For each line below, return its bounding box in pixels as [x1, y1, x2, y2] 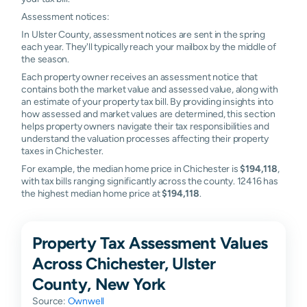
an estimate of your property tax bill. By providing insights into [21, 95, 273, 107]
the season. [21, 53, 70, 64]
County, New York [32, 273, 166, 293]
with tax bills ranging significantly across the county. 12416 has [21, 175, 278, 186]
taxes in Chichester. [21, 145, 104, 156]
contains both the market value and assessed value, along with [21, 83, 278, 95]
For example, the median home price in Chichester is [21, 162, 241, 174]
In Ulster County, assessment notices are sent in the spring [21, 28, 265, 40]
